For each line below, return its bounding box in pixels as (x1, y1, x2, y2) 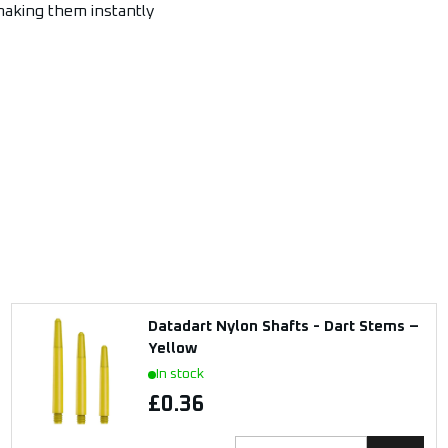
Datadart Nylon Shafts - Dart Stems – (147, 319, 419, 334)
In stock (155, 367, 204, 381)
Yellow (147, 341, 197, 356)
